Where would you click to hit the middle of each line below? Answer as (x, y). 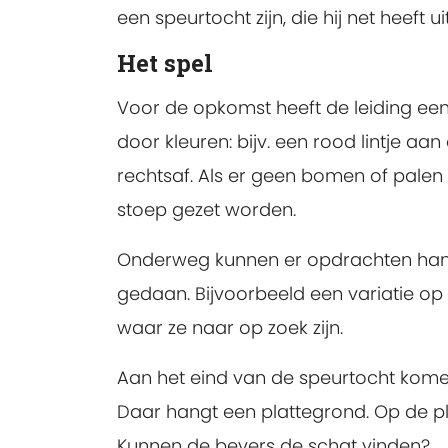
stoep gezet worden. (206, 210)
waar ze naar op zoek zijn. (230, 328)
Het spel (165, 63)
